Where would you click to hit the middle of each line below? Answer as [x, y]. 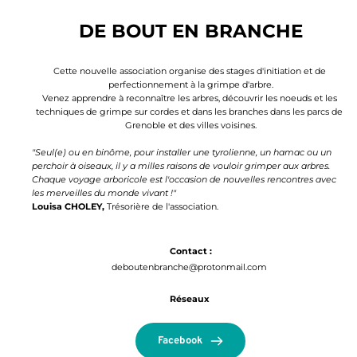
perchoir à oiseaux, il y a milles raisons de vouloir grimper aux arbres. [181, 166]
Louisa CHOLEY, [68, 207]
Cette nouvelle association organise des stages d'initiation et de [189, 71]
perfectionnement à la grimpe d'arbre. [190, 85]
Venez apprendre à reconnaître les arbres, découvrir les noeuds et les [189, 98]
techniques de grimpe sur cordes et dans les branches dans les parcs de [189, 112]
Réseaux [190, 299]
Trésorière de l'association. [163, 207]
